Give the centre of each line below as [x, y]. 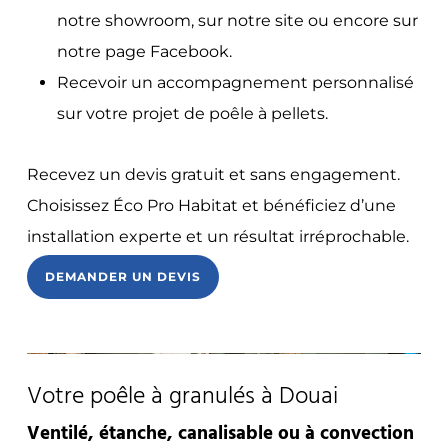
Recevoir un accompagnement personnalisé [235, 82]
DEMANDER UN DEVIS [122, 276]
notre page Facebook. [144, 51]
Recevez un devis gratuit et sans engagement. [213, 174]
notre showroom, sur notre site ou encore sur [237, 20]
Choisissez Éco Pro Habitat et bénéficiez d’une [211, 205]
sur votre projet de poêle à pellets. [192, 113]
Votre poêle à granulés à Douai [182, 396]
